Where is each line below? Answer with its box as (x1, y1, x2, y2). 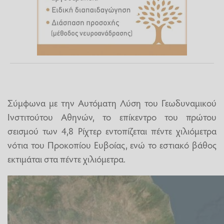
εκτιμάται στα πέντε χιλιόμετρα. (7, 152, 125, 165)
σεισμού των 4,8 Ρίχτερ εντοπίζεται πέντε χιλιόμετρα (7, 124, 216, 137)
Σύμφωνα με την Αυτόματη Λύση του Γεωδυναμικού (7, 96, 216, 109)
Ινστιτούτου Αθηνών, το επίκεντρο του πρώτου (7, 110, 216, 123)
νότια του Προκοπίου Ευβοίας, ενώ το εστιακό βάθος (7, 138, 216, 151)
